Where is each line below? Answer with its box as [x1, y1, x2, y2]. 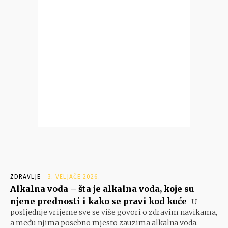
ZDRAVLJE [10, 173, 41, 181]
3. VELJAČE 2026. [48, 173, 100, 181]
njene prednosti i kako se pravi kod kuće [10, 196, 187, 207]
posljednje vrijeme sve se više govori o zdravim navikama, [10, 208, 217, 217]
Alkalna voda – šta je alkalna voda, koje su [10, 184, 194, 194]
